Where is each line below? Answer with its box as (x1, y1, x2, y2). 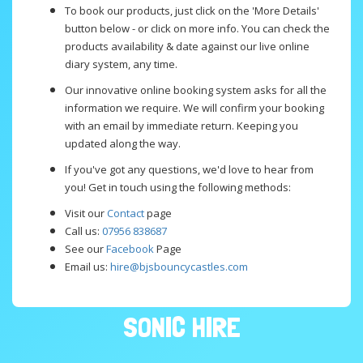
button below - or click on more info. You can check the (65, 21, 330, 36)
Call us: (65, 224, 102, 239)
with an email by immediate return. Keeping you (65, 118, 298, 134)
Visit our (65, 206, 107, 221)
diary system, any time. (65, 57, 177, 72)
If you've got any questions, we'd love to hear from (65, 162, 314, 177)
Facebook (106, 241, 154, 257)
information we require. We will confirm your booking (65, 100, 324, 116)
